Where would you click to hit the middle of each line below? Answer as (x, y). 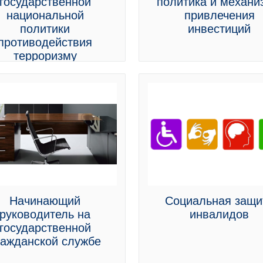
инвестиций (220, 29)
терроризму (45, 56)
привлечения (219, 15)
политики (45, 29)
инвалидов (220, 214)
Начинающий (45, 201)
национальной (45, 15)
